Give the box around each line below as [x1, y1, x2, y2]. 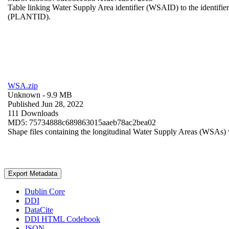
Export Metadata [8, 169, 57, 177]
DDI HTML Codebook [25, 214, 100, 223]
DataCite [25, 205, 53, 214]
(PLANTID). [8, 12, 51, 21]
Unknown [8, 90, 40, 99]
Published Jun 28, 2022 [8, 99, 83, 108]
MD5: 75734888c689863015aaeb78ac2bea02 [8, 118, 156, 127]
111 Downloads [8, 108, 58, 118]
